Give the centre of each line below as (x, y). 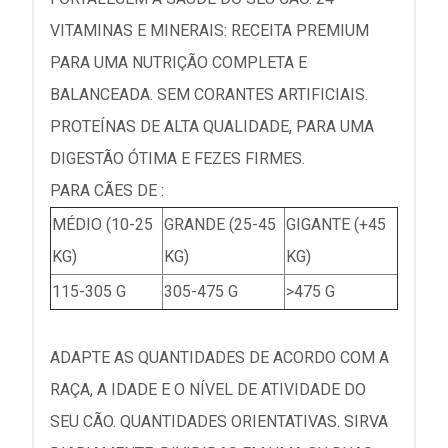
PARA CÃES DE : (107, 190)
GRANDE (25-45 (220, 224)
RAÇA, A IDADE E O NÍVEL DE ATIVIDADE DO (208, 389)
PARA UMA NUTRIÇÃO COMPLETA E (178, 62)
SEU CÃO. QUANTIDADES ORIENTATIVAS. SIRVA (219, 421)
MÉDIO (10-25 (102, 224)
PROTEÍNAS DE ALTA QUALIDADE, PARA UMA (212, 126)
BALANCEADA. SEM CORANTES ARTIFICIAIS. (209, 94)
